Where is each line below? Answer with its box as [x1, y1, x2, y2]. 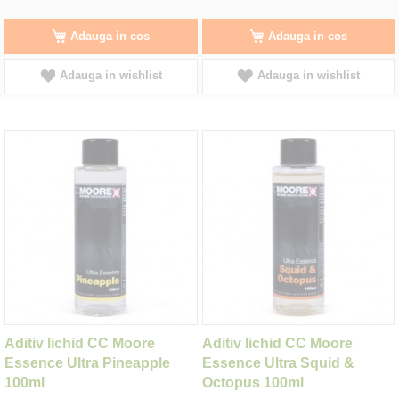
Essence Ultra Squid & [201, 354, 354, 370]
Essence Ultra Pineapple [4, 354, 170, 370]
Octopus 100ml [201, 374, 304, 390]
